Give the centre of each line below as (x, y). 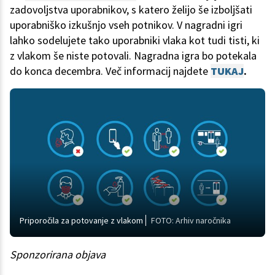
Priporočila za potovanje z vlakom (81, 221)
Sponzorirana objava (58, 255)
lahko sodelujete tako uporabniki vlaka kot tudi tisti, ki (135, 41)
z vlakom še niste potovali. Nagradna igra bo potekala (133, 56)
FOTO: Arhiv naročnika (191, 221)
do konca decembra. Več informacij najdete (109, 71)
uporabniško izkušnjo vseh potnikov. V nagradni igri (126, 25)
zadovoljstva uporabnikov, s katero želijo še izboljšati (131, 10)
